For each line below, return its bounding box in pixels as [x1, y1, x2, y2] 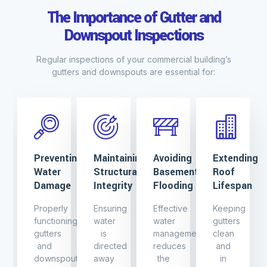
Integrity [94, 179, 132, 193]
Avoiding [153, 151, 192, 166]
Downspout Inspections [64, 24, 203, 46]
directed [94, 241, 127, 252]
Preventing [34, 151, 83, 166]
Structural [94, 165, 139, 179]
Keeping [213, 203, 246, 214]
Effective [153, 203, 188, 214]
